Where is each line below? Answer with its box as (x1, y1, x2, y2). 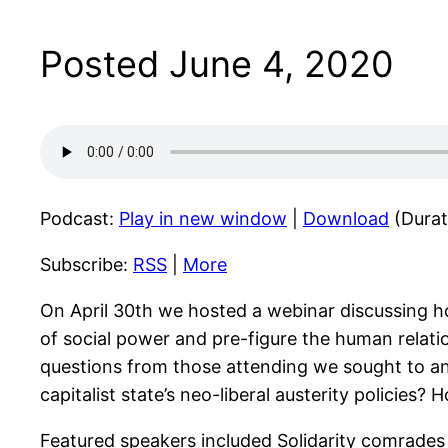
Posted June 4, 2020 (40, 42, 394, 87)
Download (303, 208, 389, 230)
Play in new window (119, 208, 287, 230)
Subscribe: (40, 254, 133, 276)
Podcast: (40, 208, 119, 230)
